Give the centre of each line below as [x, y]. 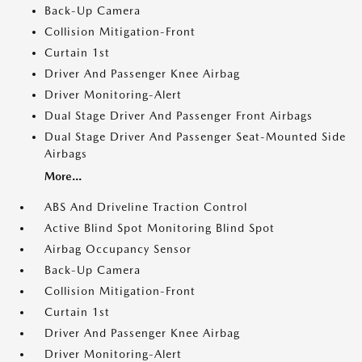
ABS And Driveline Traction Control [146, 207]
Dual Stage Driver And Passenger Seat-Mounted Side [195, 137]
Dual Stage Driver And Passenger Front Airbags [179, 116]
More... [63, 176]
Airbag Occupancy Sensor [118, 249]
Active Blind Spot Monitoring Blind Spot [160, 228]
